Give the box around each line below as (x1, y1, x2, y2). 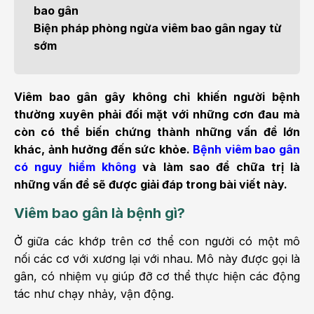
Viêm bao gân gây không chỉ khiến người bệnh (14, 90, 300, 104)
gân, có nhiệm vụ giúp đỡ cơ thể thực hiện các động (14, 269, 300, 283)
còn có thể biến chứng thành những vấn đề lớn (14, 125, 300, 139)
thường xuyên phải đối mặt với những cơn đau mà (14, 107, 300, 121)
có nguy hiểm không (14, 160, 137, 174)
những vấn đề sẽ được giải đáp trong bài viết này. (14, 177, 287, 191)
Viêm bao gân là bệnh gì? (14, 205, 185, 221)
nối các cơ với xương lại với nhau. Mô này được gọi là (14, 252, 300, 266)
